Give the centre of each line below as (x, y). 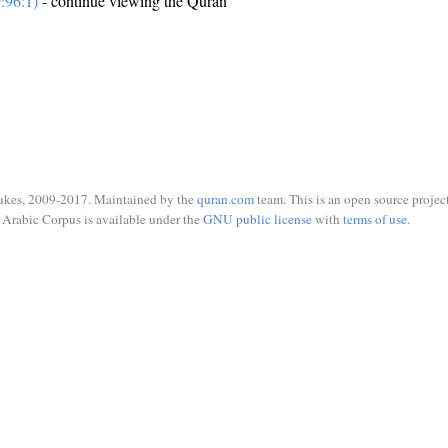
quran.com (225, 199)
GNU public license (257, 218)
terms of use (374, 218)
